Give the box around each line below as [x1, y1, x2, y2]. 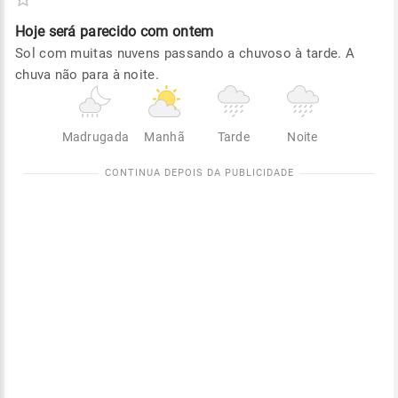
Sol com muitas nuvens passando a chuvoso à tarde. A [15, 45, 355, 61]
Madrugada [61, 130, 130, 144]
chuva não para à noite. [15, 67, 159, 83]
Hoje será [15, 23, 76, 40]
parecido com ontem [80, 23, 214, 40]
